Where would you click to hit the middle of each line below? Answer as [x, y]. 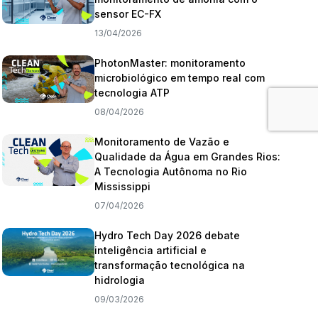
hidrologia [120, 280]
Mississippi [123, 186]
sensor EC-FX [128, 14]
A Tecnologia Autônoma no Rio [171, 171]
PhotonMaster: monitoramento [170, 63]
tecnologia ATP [132, 93]
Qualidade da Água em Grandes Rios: [188, 157]
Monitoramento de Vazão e [162, 142]
